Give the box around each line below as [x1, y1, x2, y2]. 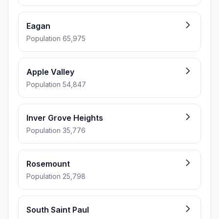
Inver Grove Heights [26, 113, 103, 123]
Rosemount [26, 159, 70, 169]
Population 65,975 [26, 34, 86, 43]
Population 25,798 [26, 172, 86, 180]
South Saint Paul [26, 205, 89, 215]
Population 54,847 [26, 80, 86, 88]
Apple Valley [26, 67, 74, 77]
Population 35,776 [26, 126, 86, 134]
